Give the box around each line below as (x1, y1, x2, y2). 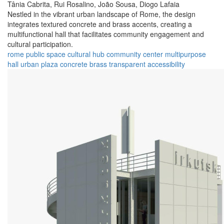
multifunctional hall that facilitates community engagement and (7, 29, 204, 39)
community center (106, 49, 163, 59)
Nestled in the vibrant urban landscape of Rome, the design (7, 9, 195, 19)
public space (26, 49, 65, 59)
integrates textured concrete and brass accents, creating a (7, 19, 192, 29)
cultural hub (67, 49, 104, 59)
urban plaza (20, 59, 58, 69)
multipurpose (165, 49, 206, 59)
